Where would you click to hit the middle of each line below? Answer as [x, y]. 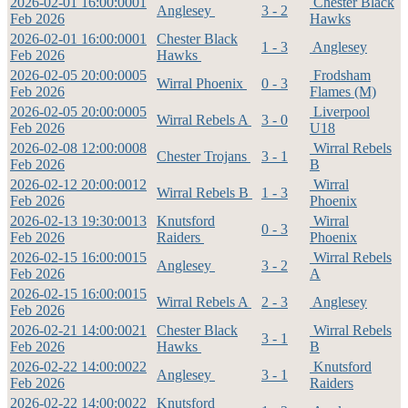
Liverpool [340, 112]
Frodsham [340, 76]
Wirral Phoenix [202, 84]
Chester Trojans [204, 157]
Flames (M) [343, 92]
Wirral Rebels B [204, 193]
